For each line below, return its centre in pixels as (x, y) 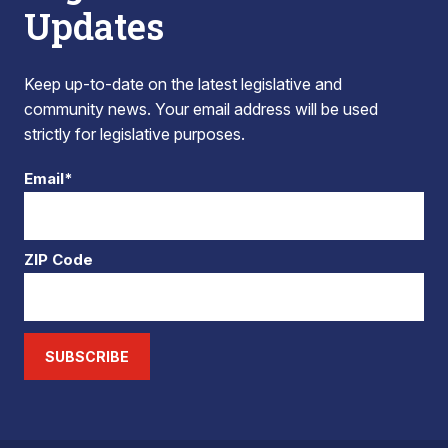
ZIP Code (58, 259)
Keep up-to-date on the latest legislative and (183, 84)
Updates (94, 26)
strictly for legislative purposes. (134, 134)
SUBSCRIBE (87, 356)
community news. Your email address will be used (201, 109)
